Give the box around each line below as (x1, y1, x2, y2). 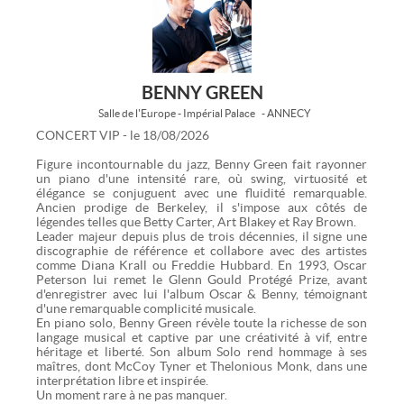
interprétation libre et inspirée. (36, 372, 208, 388)
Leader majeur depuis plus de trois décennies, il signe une (36, 228, 368, 243)
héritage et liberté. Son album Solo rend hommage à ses (36, 344, 368, 359)
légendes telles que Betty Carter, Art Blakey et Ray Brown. (36, 214, 356, 229)
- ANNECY (261, 106, 311, 119)
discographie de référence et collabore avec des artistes (36, 243, 368, 258)
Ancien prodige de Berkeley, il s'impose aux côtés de (36, 199, 368, 215)
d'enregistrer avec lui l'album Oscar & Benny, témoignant (36, 286, 368, 301)
